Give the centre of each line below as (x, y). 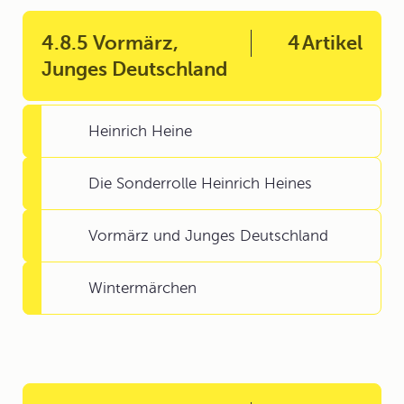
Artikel (332, 43)
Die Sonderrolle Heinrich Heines (200, 184)
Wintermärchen (142, 288)
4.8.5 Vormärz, (110, 43)
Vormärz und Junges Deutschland (208, 236)
